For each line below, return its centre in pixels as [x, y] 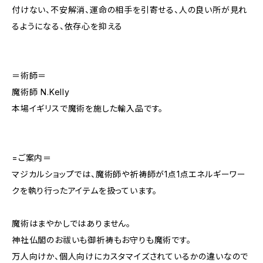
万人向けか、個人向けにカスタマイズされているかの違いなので [130, 256]
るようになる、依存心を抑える [68, 26]
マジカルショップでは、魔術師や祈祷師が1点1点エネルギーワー [129, 174]
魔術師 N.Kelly [41, 92]
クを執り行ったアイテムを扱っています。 [85, 190]
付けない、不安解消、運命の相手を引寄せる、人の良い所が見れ [130, 10]
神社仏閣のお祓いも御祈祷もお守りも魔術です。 [102, 240]
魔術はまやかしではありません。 [71, 223]
